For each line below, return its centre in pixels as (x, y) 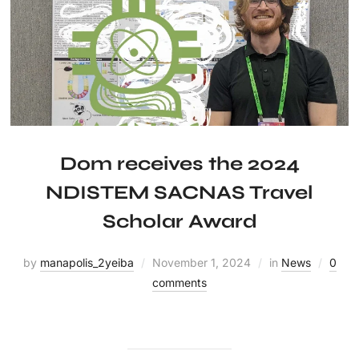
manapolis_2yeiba (87, 263)
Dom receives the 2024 (179, 164)
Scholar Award (179, 222)
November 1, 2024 (201, 263)
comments (179, 283)
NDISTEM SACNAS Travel (179, 193)
